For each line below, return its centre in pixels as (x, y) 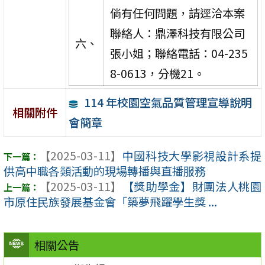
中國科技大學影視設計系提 (192, 156)
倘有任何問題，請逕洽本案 (177, 13)
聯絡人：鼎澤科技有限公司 (177, 33)
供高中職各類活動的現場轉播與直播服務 (105, 171)
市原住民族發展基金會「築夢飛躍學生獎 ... (110, 202)
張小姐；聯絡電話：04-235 (179, 53)
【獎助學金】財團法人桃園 (192, 187)
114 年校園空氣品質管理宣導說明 (168, 102)
